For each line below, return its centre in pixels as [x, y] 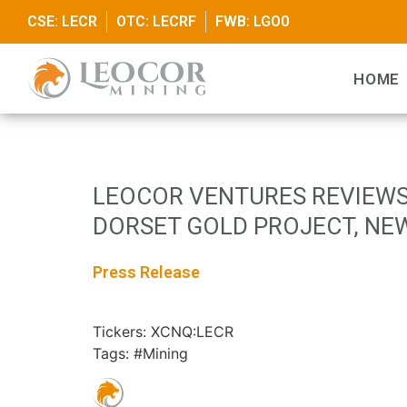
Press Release [146, 273]
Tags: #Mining [140, 354]
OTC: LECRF [156, 21]
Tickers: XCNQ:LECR [163, 332]
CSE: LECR [62, 21]
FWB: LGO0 [252, 21]
